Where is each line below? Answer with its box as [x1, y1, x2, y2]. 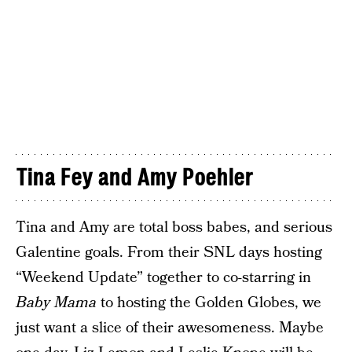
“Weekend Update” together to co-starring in [16, 266, 311, 288]
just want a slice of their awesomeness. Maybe [16, 317, 324, 339]
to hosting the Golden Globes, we [97, 291, 321, 313]
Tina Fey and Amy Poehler [16, 163, 253, 191]
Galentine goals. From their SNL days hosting [16, 241, 322, 263]
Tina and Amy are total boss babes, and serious [16, 216, 332, 238]
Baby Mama [16, 291, 97, 313]
